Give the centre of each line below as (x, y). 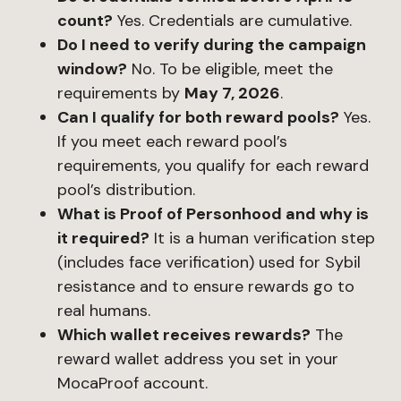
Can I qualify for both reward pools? (198, 117)
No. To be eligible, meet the (230, 69)
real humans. (104, 311)
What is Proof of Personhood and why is (213, 214)
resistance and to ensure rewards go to (206, 286)
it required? (103, 238)
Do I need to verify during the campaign (212, 45)
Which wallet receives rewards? (184, 335)
